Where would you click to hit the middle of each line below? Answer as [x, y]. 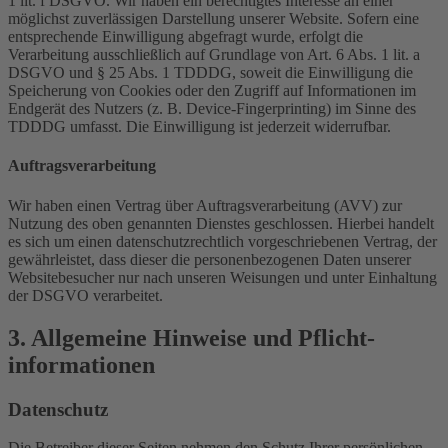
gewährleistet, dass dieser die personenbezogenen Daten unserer [209, 259]
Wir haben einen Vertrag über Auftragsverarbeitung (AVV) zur [205, 205]
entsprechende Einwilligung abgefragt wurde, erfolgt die [185, 37]
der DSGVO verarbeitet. [85, 295]
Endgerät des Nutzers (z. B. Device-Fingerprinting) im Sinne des [212, 109]
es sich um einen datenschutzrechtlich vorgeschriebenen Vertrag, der [222, 241]
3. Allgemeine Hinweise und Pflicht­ [191, 337]
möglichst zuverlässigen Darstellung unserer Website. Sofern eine [213, 19]
